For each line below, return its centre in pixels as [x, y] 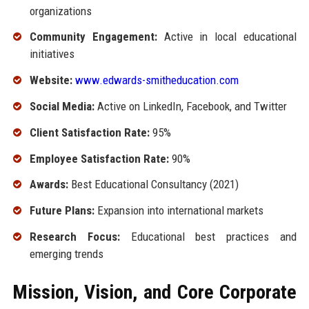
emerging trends [66, 253]
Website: [51, 80]
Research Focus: [74, 236]
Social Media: [62, 106]
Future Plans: [62, 211]
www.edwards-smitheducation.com [157, 80]
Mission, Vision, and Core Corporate [154, 292]
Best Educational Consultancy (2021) [153, 185]
